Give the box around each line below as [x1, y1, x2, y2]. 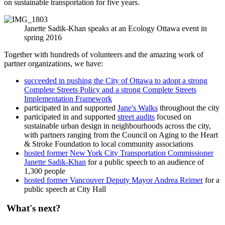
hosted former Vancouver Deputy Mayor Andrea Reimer [24, 175, 203, 184]
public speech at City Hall [24, 184, 106, 193]
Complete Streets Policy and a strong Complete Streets [24, 85, 196, 94]
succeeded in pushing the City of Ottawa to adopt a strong [24, 76, 207, 85]
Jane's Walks [118, 103, 158, 112]
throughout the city [158, 103, 219, 112]
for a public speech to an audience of [86, 157, 204, 166]
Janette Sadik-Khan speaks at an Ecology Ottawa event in [24, 24, 207, 33]
